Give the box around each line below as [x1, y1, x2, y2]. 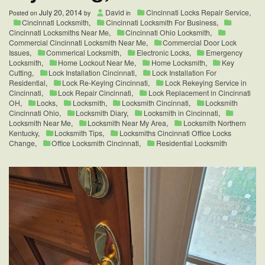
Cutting [9, 67, 32, 77]
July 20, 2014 [39, 7, 82, 17]
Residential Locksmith [156, 137, 227, 148]
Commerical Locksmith [46, 47, 120, 57]
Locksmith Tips [54, 127, 103, 138]
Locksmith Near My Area [88, 117, 167, 128]
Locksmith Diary [76, 107, 127, 118]
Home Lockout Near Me [58, 57, 135, 67]
